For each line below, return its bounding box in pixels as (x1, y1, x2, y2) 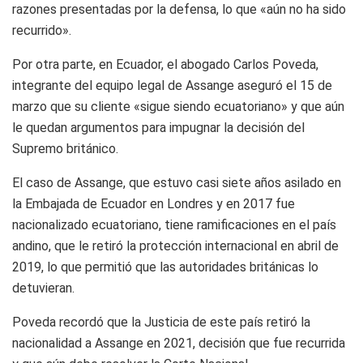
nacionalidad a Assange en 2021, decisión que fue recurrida (12, 335, 345, 351)
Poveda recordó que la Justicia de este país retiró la (12, 314, 310, 330)
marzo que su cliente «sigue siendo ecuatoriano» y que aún (12, 98, 344, 114)
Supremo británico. (12, 140, 118, 156)
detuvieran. (12, 280, 75, 296)
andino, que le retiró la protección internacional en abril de (12, 237, 339, 254)
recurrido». (12, 22, 71, 38)
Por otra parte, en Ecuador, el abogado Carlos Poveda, (12, 56, 318, 72)
